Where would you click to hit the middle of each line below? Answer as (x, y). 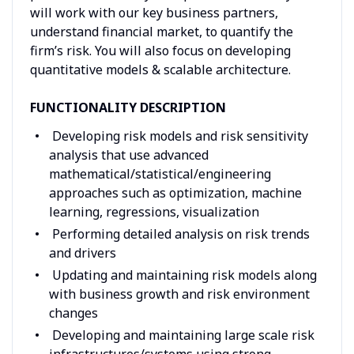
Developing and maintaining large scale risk (181, 335)
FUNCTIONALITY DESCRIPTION (128, 107)
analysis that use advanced (128, 154)
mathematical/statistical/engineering (160, 173)
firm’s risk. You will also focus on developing (160, 50)
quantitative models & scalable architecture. (160, 69)
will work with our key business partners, (154, 12)
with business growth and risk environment (179, 294)
